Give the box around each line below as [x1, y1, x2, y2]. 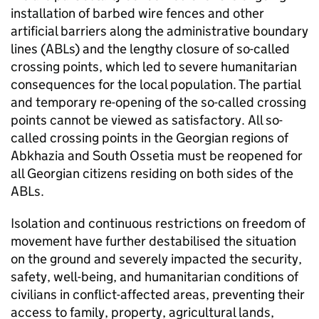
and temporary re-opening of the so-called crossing [11, 94, 306, 110]
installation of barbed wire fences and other [11, 5, 264, 21]
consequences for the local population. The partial [11, 76, 300, 93]
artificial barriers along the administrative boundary [11, 23, 308, 39]
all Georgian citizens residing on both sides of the [11, 165, 293, 182]
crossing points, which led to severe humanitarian [11, 58, 297, 75]
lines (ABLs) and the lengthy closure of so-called [11, 41, 290, 57]
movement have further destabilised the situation [11, 233, 296, 249]
